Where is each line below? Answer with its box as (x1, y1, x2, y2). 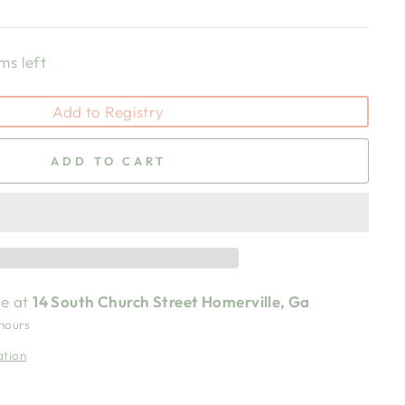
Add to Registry (52, 101, 165, 121)
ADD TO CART (51, 153, 166, 168)
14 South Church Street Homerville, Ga (33, 291, 310, 311)
